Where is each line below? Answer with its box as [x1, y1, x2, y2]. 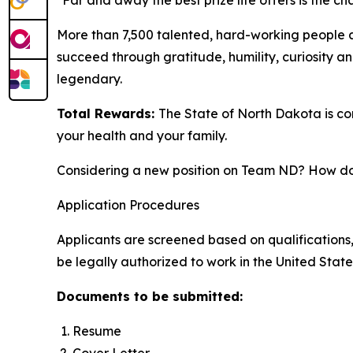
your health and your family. [57, 128, 227, 143]
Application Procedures [57, 197, 199, 213]
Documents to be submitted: [57, 288, 243, 304]
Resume [72, 323, 121, 339]
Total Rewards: [57, 106, 154, 121]
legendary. [57, 71, 122, 87]
